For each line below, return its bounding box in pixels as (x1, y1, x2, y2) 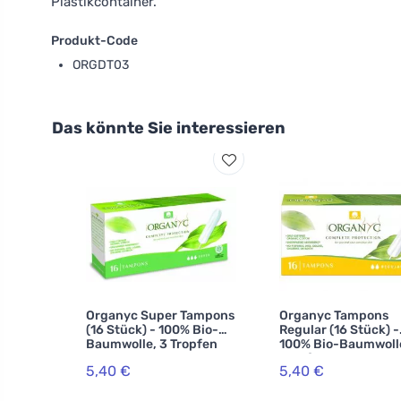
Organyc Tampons (279, 308, 388, 323)
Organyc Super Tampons (86, 308, 235, 323)
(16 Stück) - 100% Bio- (86, 322, 218, 337)
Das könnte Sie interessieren (52, 118, 286, 138)
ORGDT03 (73, 57, 129, 73)
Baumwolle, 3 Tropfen (86, 337, 218, 352)
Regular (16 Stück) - (279, 322, 399, 337)
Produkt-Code (51, 33, 138, 48)
